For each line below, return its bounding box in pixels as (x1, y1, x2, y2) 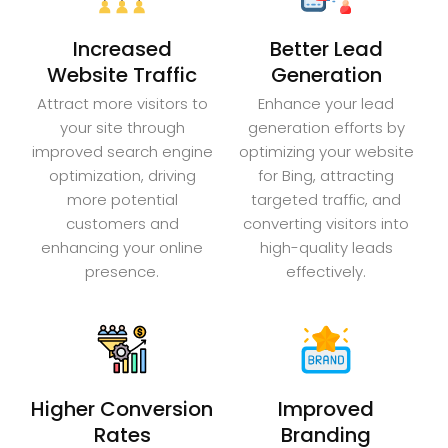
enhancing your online (41, 236, 203, 258)
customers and (65, 212, 179, 234)
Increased (72, 34, 172, 63)
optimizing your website (238, 140, 414, 162)
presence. (85, 260, 159, 282)
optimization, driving (48, 164, 196, 186)
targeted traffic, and (251, 188, 401, 210)
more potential (66, 188, 178, 210)
